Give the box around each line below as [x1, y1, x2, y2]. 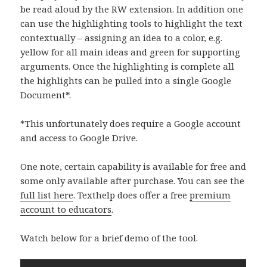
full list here [20, 189, 74, 201]
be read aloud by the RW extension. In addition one [20, 3, 244, 15]
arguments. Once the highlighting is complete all [20, 60, 235, 73]
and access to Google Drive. [20, 132, 138, 144]
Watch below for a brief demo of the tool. [20, 232, 198, 244]
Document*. [20, 89, 72, 101]
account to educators [20, 203, 112, 216]
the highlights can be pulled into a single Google [20, 74, 232, 87]
